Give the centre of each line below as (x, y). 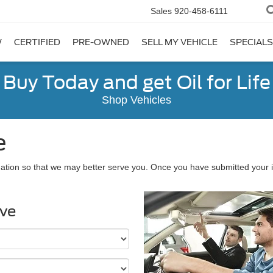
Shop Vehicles (136, 100)
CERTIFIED (37, 42)
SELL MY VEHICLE (179, 42)
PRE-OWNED (101, 42)
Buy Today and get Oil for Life (136, 82)
